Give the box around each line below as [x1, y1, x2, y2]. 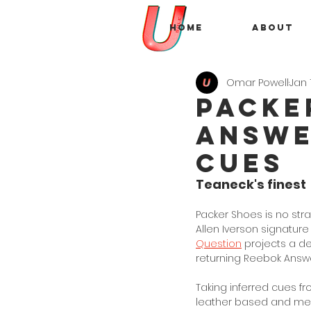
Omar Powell [226, 75, 289, 90]
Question [196, 237, 242, 251]
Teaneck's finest [196, 176, 306, 193]
